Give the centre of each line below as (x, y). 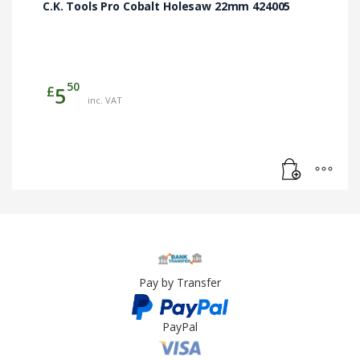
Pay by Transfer (180, 283)
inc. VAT (105, 100)
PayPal (180, 326)
